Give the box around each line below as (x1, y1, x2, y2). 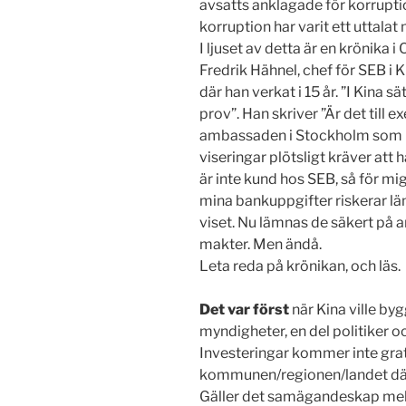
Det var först (199, 301, 289, 319)
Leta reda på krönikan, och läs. (199, 257, 401, 275)
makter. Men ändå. (199, 236, 322, 254)
